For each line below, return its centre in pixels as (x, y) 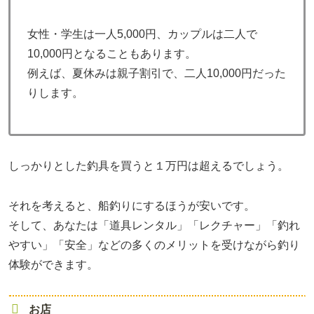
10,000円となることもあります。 (112, 53)
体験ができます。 (53, 264)
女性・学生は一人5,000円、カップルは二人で (142, 34)
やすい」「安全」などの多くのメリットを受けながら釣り (154, 245)
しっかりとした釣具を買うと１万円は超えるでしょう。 (149, 166)
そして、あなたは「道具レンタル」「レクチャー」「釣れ (154, 225)
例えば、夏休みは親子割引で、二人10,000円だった (157, 73)
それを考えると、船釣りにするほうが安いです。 (132, 205)
